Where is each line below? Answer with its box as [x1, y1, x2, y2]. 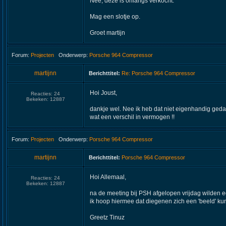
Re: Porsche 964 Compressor [122, 70, 195, 76]
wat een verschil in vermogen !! [90, 114, 175, 121]
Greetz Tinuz [90, 214, 125, 221]
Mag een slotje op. [90, 13, 140, 20]
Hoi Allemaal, [90, 174, 126, 181]
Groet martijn [90, 29, 125, 36]
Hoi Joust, [90, 89, 117, 96]
